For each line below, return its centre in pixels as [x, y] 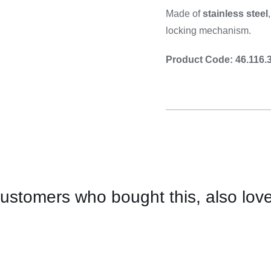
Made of [184, 14]
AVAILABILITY [41, 250]
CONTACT [32, 215]
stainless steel [236, 14]
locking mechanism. [209, 31]
